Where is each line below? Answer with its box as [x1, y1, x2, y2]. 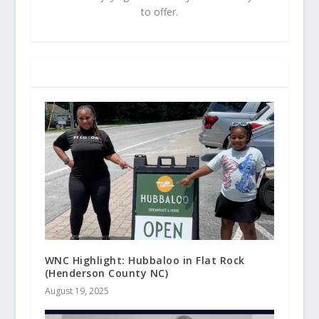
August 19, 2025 [44, 284, 109, 297]
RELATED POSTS [44, 65, 138, 81]
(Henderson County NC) [44, 266, 169, 280]
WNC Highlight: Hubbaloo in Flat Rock [44, 253, 245, 267]
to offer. [140, 5, 178, 19]
